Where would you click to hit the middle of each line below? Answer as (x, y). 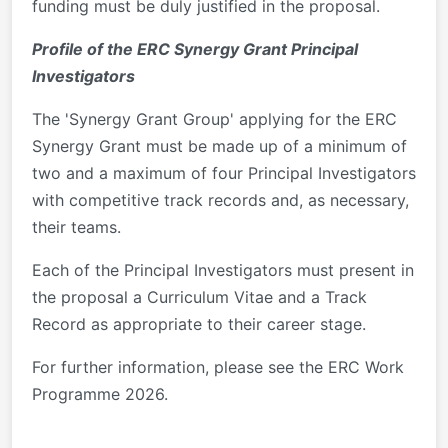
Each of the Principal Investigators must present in (223, 269)
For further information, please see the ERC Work (218, 366)
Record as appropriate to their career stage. (199, 323)
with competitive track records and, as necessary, (220, 199)
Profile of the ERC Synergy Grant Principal (195, 48)
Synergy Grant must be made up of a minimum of (219, 145)
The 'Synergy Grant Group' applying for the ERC (214, 118)
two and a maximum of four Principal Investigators (224, 172)
